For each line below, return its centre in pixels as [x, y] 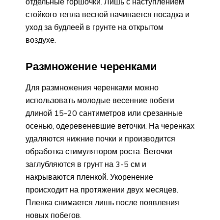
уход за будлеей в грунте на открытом [95, 27]
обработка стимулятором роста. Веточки [99, 151]
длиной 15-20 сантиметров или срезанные [104, 113]
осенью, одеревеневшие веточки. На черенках [110, 126]
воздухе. [41, 40]
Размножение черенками [91, 67]
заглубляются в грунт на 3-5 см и [86, 164]
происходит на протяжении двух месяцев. [102, 190]
